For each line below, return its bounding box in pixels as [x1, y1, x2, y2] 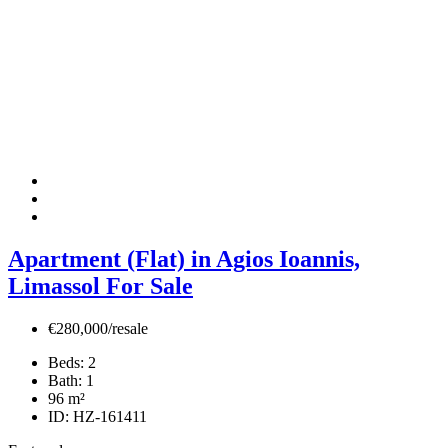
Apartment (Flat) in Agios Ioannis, [8, 245, 360, 272]
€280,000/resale [48, 319, 148, 337]
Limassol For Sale [8, 272, 193, 299]
